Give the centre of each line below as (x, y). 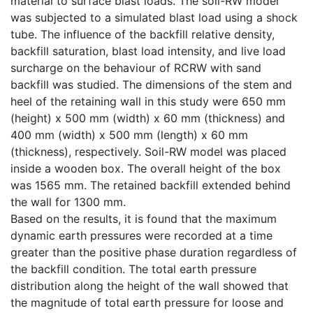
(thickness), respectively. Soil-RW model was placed (148, 151)
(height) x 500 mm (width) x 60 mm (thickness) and (148, 118)
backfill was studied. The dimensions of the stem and (151, 84)
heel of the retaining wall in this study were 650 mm (148, 101)
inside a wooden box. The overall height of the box (146, 168)
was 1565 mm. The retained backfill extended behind (151, 185)
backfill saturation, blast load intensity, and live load (148, 51)
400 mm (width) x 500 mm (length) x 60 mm (129, 134)
